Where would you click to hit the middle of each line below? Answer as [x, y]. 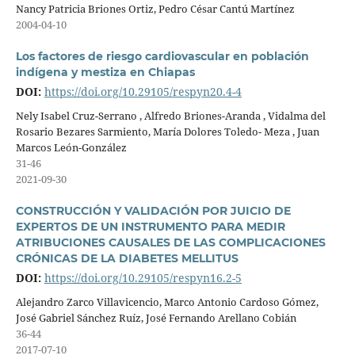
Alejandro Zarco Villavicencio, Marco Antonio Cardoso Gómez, [167, 302]
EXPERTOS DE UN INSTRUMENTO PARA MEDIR [150, 227]
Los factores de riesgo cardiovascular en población [162, 57]
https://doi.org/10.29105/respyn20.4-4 [143, 92]
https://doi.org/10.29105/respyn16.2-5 [143, 278]
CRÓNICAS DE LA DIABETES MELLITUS [127, 259]
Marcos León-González [71, 147]
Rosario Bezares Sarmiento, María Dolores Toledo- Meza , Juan [167, 132]
